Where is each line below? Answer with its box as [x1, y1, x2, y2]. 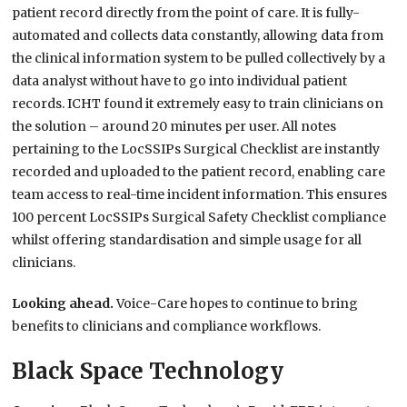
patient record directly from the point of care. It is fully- [12, 5, 361, 22]
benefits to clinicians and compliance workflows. [12, 318, 322, 335]
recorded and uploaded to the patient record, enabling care [12, 164, 386, 181]
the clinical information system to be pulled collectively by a [12, 50, 386, 67]
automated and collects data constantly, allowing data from [12, 27, 384, 45]
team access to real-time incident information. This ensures [12, 186, 388, 203]
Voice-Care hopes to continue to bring [116, 295, 359, 313]
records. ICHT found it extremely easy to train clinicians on [12, 95, 384, 113]
